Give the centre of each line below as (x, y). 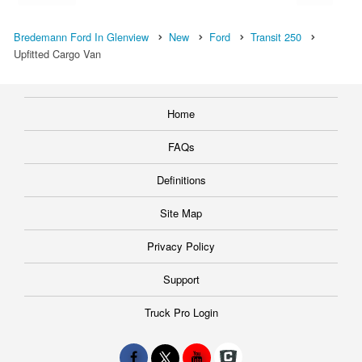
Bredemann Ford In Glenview (81, 36)
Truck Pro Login (181, 312)
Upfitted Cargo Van (57, 53)
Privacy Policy (181, 246)
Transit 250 (276, 36)
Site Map (181, 213)
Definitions (181, 179)
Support (181, 279)
